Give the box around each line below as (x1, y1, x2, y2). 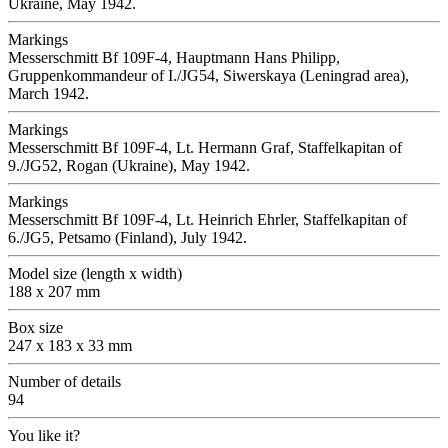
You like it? (8, 426, 80, 444)
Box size (8, 318, 63, 336)
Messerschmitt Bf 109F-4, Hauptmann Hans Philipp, (8, 48, 340, 66)
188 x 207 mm (8, 282, 100, 300)
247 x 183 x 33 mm (8, 336, 132, 354)
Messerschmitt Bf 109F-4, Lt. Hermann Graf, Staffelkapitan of (8, 138, 402, 156)
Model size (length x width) (8, 264, 182, 282)
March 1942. (8, 84, 89, 102)
